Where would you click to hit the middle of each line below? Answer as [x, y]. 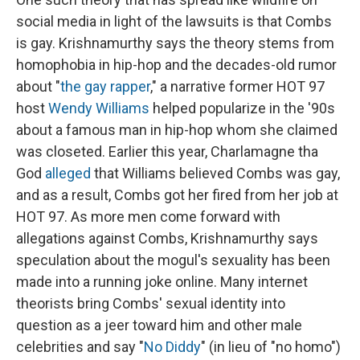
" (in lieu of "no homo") [271, 346]
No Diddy [172, 346]
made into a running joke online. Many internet [162, 281]
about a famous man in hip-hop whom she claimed [177, 129]
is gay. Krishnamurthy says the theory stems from [175, 43]
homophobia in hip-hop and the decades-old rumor [176, 64]
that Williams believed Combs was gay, [215, 173]
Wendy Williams [99, 108]
